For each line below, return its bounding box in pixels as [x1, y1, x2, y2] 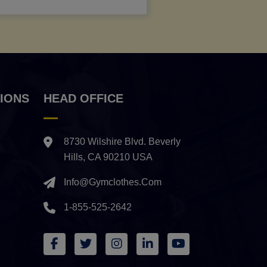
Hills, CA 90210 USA [64, 152, 153, 163]
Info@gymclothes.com [64, 177, 162, 188]
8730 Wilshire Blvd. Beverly [64, 136, 181, 147]
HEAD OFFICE [44, 92, 123, 105]
